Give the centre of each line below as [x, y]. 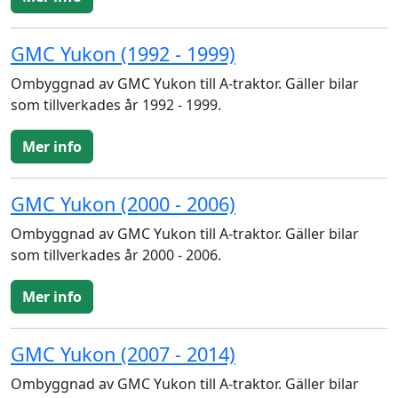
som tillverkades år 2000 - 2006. [116, 255]
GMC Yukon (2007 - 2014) [123, 354]
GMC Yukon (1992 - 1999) [123, 54]
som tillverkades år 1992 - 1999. [116, 105]
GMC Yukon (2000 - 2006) [123, 204]
